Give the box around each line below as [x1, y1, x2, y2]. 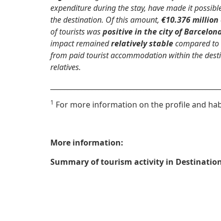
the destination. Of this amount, [50, 14, 161, 25]
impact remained [50, 37, 111, 49]
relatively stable [111, 37, 173, 49]
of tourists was [50, 26, 103, 37]
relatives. [50, 61, 81, 73]
